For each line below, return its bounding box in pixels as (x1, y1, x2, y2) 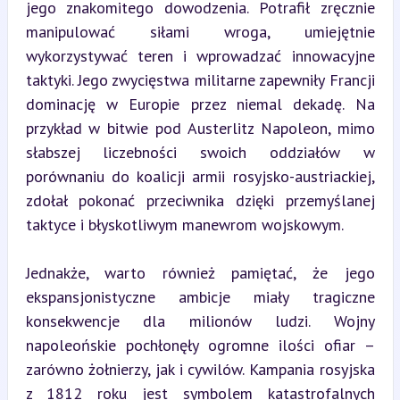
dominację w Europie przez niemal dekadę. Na (25, 94, 375, 114)
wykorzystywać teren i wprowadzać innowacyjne (25, 46, 375, 66)
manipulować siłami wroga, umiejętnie (25, 21, 375, 42)
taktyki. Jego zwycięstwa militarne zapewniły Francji (25, 70, 375, 90)
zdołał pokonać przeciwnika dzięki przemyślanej (25, 190, 375, 211)
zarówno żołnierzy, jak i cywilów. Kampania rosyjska (25, 359, 375, 379)
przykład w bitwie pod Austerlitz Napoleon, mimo (25, 118, 375, 138)
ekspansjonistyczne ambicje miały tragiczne (25, 287, 375, 307)
